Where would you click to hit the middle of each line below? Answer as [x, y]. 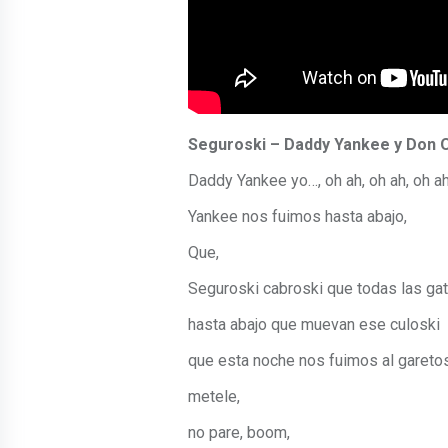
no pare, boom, [239, 433]
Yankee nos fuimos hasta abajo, [297, 217]
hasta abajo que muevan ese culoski [314, 325]
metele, [214, 397]
